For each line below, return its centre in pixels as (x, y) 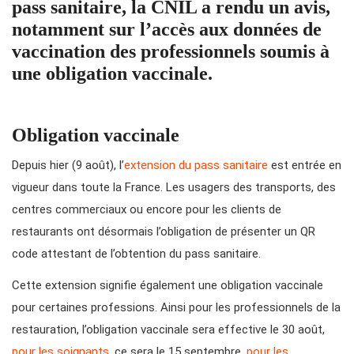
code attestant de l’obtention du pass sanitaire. (136, 254)
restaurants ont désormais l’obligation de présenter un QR (164, 232)
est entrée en (305, 166)
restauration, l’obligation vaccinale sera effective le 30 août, (168, 330)
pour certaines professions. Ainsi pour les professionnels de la (176, 308)
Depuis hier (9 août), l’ (68, 166)
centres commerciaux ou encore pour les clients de (147, 210)
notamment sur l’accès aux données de (167, 30)
